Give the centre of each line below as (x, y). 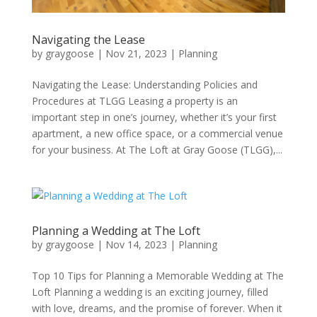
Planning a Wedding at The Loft (116, 230)
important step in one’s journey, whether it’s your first (154, 117)
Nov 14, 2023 (136, 244)
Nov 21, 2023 (136, 53)
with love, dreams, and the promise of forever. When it (157, 308)
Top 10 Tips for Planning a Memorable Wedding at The (157, 275)
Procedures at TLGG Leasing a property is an (134, 100)
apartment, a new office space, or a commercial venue (157, 133)
